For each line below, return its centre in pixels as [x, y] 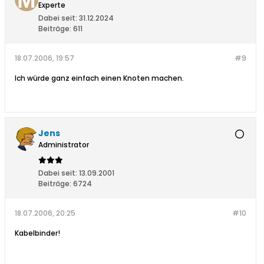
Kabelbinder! [37, 233]
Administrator [64, 145]
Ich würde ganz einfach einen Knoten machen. [100, 78]
